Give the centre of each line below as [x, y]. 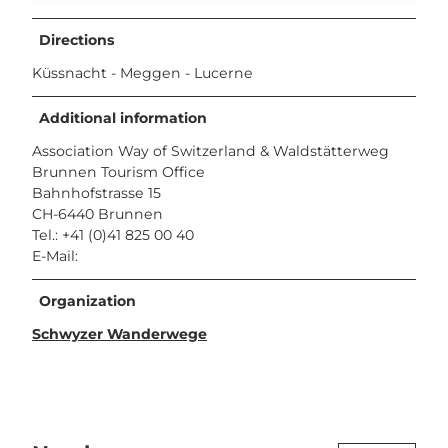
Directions [77, 39]
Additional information [123, 117]
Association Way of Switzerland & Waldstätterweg [210, 150]
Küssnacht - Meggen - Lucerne [142, 72]
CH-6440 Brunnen [97, 213]
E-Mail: [55, 255]
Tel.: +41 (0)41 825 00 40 [113, 234]
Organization [88, 300]
